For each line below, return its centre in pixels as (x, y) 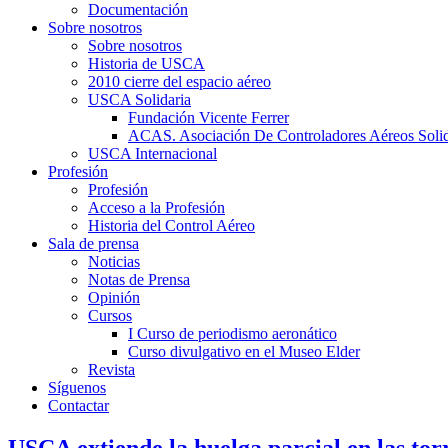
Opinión (114, 297)
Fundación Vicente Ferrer (208, 117)
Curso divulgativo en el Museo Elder (244, 351)
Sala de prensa (93, 243)
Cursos (110, 315)
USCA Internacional (152, 153)
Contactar (78, 405)
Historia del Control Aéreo (171, 225)
